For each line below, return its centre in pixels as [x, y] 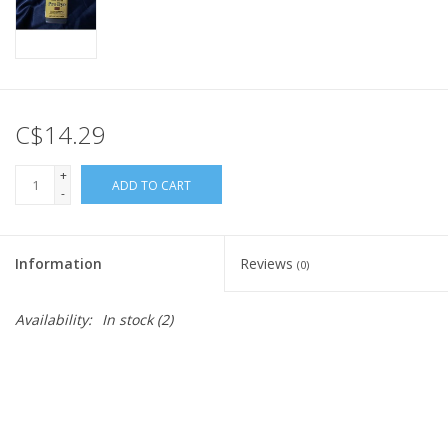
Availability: [53, 320]
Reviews [268, 264]
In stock [127, 320]
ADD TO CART [151, 186]
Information [58, 264]
